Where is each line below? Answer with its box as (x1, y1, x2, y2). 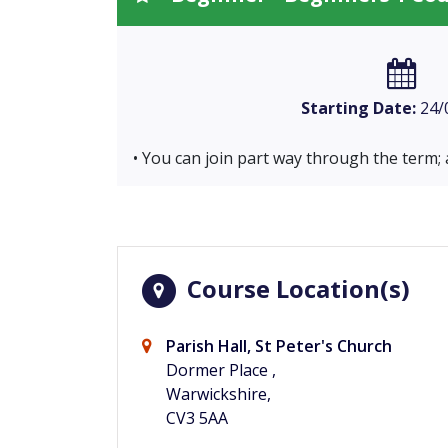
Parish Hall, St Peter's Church (166, 335, 392, 358)
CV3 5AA (166, 407, 228, 430)
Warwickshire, (166, 383, 271, 406)
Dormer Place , (166, 359, 276, 382)
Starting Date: (300, 96, 416, 119)
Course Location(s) (181, 271, 410, 305)
